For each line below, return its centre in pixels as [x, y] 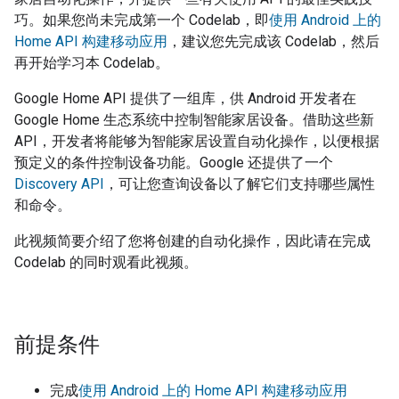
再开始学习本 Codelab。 [92, 63]
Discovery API [59, 184]
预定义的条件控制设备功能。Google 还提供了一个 [174, 163]
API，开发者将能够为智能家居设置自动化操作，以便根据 [197, 141]
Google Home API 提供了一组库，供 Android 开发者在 [185, 98]
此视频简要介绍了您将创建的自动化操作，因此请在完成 [192, 241]
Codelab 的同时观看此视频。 [106, 262]
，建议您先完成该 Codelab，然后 [273, 41]
